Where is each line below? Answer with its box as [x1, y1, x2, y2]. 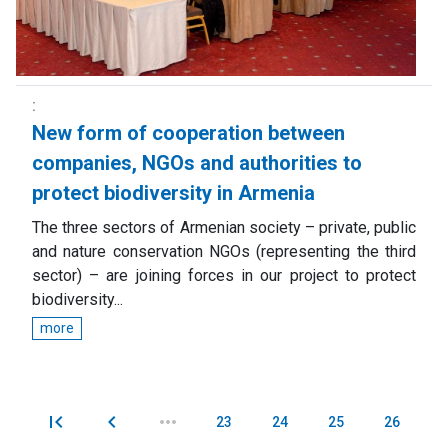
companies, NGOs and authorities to [32, 151, 362, 176]
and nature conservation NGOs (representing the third [32, 242, 416, 262]
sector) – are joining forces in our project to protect [32, 266, 416, 286]
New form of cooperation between [32, 121, 345, 146]
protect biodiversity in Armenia [32, 181, 315, 206]
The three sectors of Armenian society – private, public [32, 218, 416, 238]
